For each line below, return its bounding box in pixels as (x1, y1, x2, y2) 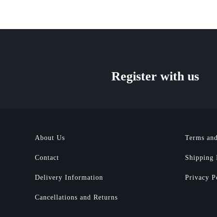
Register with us (111, 69, 199, 83)
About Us (35, 134, 65, 141)
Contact (35, 154, 59, 161)
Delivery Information (35, 174, 103, 181)
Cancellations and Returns (35, 194, 118, 201)
